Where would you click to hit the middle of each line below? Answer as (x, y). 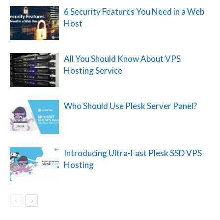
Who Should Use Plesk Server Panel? (130, 106)
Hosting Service (93, 71)
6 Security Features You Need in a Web (134, 12)
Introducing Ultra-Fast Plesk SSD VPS (133, 153)
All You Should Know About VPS (122, 59)
